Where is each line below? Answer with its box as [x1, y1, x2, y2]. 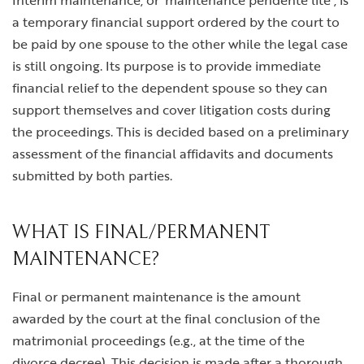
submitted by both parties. [12, 166, 172, 186]
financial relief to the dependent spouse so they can [12, 78, 327, 98]
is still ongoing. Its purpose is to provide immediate [12, 56, 321, 76]
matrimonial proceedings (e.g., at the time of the [12, 331, 305, 351]
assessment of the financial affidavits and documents [12, 144, 333, 164]
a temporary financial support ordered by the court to [12, 12, 340, 32]
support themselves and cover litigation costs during [12, 100, 331, 120]
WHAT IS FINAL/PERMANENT [12, 221, 270, 245]
